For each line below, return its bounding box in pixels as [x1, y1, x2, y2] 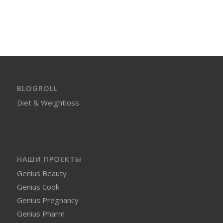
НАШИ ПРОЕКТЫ [16, 154, 82, 164]
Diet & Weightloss [16, 97, 79, 108]
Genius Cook [16, 181, 59, 192]
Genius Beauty [16, 168, 67, 178]
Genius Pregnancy [16, 195, 79, 205]
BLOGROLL [16, 83, 58, 93]
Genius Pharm [16, 208, 65, 219]
